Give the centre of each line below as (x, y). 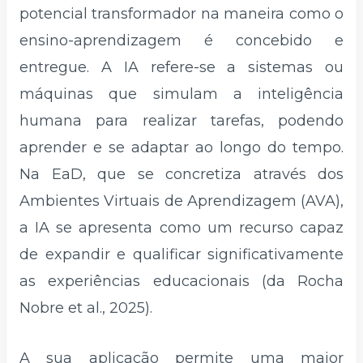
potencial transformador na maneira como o (181, 14)
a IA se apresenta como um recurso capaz (181, 228)
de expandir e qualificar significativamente (181, 255)
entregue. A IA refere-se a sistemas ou (181, 68)
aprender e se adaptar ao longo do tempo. (181, 148)
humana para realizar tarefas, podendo (181, 121)
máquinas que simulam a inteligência (181, 94)
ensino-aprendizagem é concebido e (181, 41)
